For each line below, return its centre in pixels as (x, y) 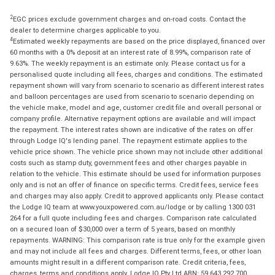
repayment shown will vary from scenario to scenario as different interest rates (137, 86)
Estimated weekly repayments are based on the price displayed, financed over (139, 41)
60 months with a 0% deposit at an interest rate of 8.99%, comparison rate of (130, 52)
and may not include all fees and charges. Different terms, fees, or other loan (136, 251)
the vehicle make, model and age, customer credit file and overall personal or (136, 108)
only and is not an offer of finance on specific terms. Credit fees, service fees (134, 185)
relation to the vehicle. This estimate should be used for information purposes (135, 174)
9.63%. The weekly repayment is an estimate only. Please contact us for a (128, 64)
